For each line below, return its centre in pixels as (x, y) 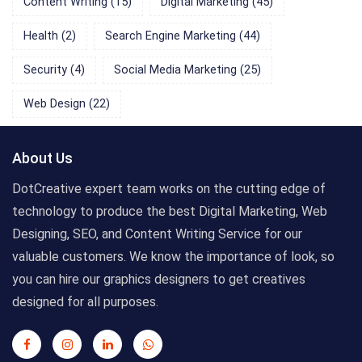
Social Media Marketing (177, 70)
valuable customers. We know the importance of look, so (173, 257)
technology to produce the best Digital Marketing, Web (170, 212)
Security (47, 70)
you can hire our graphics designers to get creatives (159, 280)
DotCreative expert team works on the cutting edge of (169, 189)
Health (42, 36)
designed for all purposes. (85, 302)
